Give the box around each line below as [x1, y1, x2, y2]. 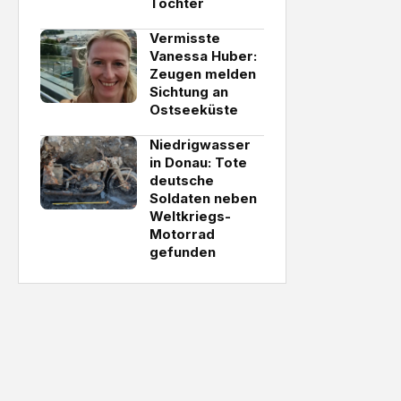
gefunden [149, 243, 216, 260]
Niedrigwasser [149, 136, 251, 153]
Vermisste [149, 30, 220, 47]
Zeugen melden [149, 65, 256, 82]
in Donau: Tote [149, 154, 247, 171]
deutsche [149, 172, 214, 189]
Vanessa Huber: [149, 47, 257, 64]
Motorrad [149, 226, 215, 243]
